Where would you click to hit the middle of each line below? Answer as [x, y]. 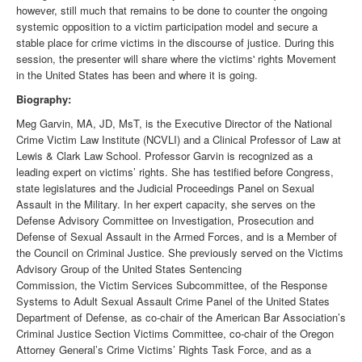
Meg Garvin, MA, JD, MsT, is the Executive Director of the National [174, 124]
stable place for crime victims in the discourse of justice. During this [175, 43]
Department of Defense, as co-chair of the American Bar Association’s [181, 318]
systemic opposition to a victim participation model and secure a [167, 27]
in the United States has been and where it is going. [139, 75]
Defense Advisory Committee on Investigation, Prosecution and [165, 221]
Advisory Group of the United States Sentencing [129, 269]
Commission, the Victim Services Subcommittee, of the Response [172, 285]
